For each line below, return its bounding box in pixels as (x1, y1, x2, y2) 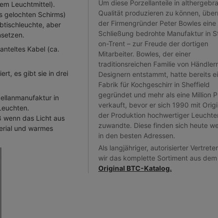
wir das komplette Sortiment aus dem (98, 154, 217, 162)
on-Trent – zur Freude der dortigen (98, 39, 208, 48)
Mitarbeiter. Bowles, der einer (98, 50, 191, 58)
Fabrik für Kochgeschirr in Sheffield (98, 80, 210, 89)
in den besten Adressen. (98, 131, 175, 140)
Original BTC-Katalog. (98, 164, 172, 172)
